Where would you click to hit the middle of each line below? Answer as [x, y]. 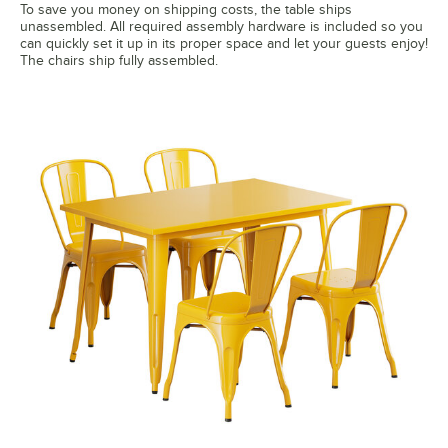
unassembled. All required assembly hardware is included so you [221, 27]
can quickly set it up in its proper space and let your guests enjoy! [224, 44]
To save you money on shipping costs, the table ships [186, 10]
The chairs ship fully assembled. [119, 61]
